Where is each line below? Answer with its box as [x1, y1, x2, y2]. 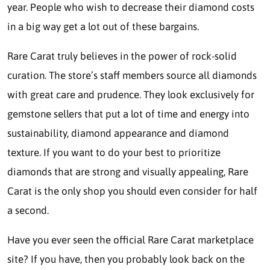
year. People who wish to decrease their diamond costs [7, 1, 254, 14]
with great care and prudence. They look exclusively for [7, 89, 254, 101]
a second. [7, 204, 49, 217]
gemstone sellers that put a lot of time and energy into [7, 108, 250, 121]
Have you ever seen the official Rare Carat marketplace [7, 234, 254, 246]
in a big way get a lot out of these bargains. [7, 20, 199, 33]
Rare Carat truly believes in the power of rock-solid [7, 50, 237, 63]
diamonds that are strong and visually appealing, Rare [7, 166, 248, 178]
